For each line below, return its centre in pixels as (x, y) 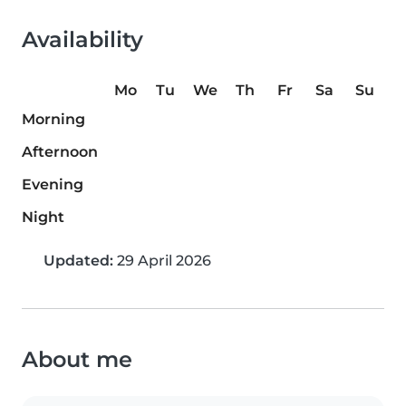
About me (77, 360)
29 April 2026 (162, 261)
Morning (53, 120)
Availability (82, 40)
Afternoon (60, 152)
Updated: (78, 261)
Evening (53, 185)
